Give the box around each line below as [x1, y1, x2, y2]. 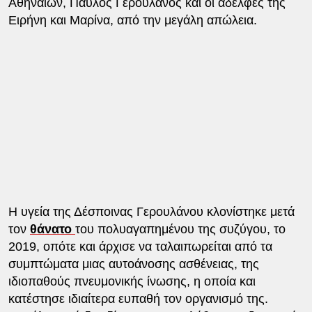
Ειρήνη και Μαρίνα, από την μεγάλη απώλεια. [8, 13, 257, 27]
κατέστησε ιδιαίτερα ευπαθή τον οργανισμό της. [8, 291, 268, 306]
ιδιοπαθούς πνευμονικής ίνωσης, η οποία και [8, 274, 256, 288]
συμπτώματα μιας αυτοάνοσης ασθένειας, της [8, 256, 259, 271]
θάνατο [29, 221, 75, 236]
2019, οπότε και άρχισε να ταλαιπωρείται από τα [8, 239, 272, 253]
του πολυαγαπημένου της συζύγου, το [75, 221, 286, 236]
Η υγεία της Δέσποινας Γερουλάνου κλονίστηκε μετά [8, 204, 295, 219]
